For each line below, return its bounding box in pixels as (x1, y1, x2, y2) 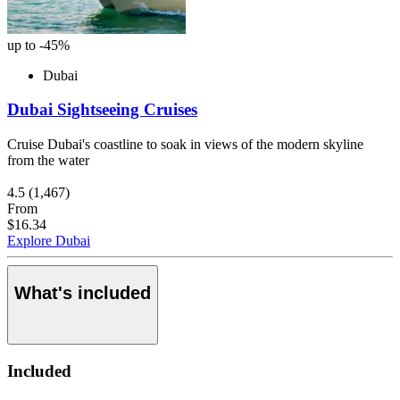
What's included (14, 282, 151, 303)
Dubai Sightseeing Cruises (7, 100, 197, 120)
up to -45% (7, 37, 70, 53)
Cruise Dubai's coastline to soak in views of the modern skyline (7, 137, 363, 153)
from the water (7, 153, 89, 169)
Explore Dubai (7, 233, 90, 249)
